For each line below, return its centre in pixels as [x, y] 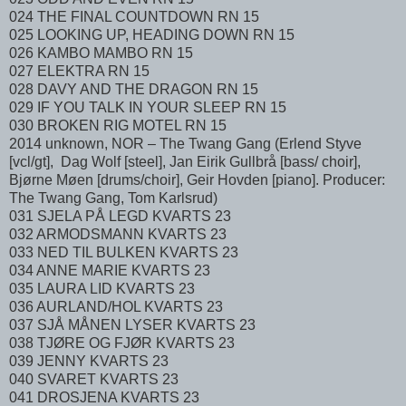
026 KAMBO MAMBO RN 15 [106, 53]
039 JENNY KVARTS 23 [89, 361]
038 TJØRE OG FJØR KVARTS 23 [127, 343]
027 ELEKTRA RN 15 [85, 71]
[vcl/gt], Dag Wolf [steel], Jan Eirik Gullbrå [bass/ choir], [185, 161]
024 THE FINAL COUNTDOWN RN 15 [140, 16]
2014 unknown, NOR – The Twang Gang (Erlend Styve [185, 143]
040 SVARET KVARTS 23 [99, 379]
